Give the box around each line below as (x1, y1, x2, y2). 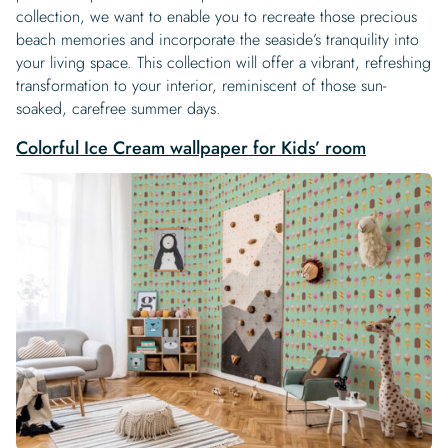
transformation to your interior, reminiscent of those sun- (16, 74, 386, 97)
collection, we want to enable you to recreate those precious (16, 5, 417, 28)
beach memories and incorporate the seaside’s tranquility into (16, 28, 419, 51)
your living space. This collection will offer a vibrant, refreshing (16, 51, 431, 74)
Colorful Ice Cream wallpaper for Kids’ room (16, 135, 366, 161)
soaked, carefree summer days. (16, 97, 221, 120)
